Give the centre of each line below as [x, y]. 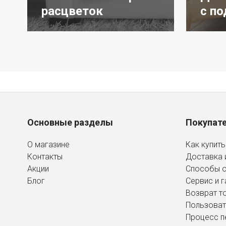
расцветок [72, 11]
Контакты [45, 156]
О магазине [48, 144]
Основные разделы [70, 122]
